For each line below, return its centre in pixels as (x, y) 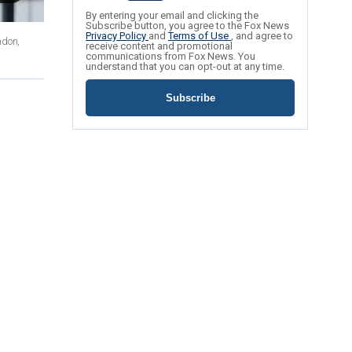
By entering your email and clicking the (172, 16)
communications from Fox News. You (170, 57)
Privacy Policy (117, 36)
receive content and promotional (159, 46)
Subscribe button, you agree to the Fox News (187, 26)
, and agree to (262, 36)
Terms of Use (200, 36)
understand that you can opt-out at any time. (185, 67)
